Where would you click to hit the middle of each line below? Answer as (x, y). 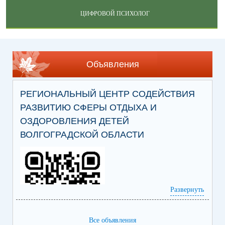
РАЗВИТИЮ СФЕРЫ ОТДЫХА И (88, 108)
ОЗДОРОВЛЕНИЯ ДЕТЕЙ (75, 121)
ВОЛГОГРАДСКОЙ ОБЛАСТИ (82, 135)
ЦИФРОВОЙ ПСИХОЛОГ (115, 14)
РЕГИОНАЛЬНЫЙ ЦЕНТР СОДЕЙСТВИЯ (107, 94)
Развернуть (187, 190)
